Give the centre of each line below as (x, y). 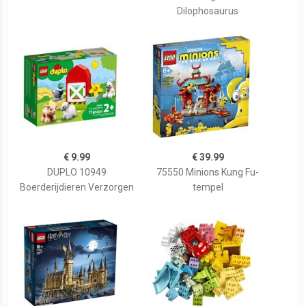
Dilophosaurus (208, 11)
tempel (208, 187)
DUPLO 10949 (76, 172)
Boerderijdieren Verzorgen (76, 187)
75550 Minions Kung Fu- (208, 172)
